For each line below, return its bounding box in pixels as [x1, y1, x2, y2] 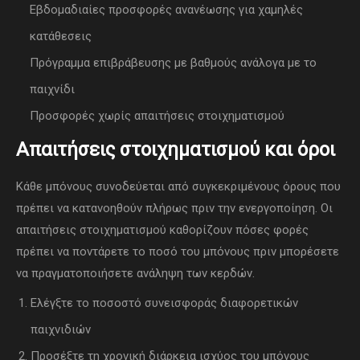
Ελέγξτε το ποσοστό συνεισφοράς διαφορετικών [31, 296, 298, 311]
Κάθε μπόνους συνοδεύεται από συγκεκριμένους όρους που [16, 179, 341, 194]
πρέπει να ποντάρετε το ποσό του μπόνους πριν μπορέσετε [16, 244, 339, 260]
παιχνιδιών [31, 322, 91, 337]
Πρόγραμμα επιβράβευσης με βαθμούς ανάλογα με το [30, 55, 317, 71]
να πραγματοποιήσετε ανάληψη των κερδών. [16, 266, 255, 281]
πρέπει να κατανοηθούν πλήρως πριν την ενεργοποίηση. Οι [16, 201, 333, 216]
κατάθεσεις [30, 29, 92, 44]
